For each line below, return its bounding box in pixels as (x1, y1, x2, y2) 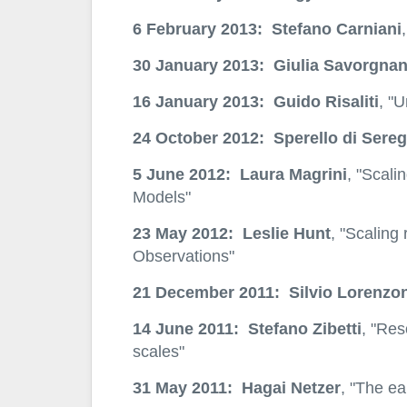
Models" (132, 187, 191, 207)
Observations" (132, 246, 234, 266)
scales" (132, 342, 184, 362)
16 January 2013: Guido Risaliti (132, 92, 379, 112)
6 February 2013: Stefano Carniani (132, 19, 402, 39)
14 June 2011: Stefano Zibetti (132, 319, 362, 339)
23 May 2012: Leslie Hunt (132, 223, 331, 243)
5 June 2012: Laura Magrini (132, 164, 347, 184)
